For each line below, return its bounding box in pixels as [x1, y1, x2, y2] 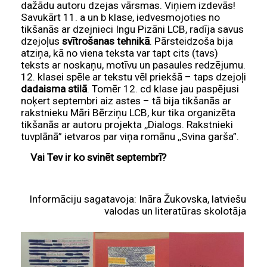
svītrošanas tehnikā [62, 35, 150, 48]
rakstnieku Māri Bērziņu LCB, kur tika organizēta [21, 107, 235, 119]
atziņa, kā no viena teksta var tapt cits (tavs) [21, 47, 218, 60]
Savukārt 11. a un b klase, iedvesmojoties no [21, 11, 220, 24]
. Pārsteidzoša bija [150, 35, 233, 48]
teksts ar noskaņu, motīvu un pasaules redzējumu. [21, 59, 246, 72]
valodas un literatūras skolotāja [104, 205, 246, 218]
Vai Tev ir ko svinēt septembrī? [21, 151, 166, 164]
